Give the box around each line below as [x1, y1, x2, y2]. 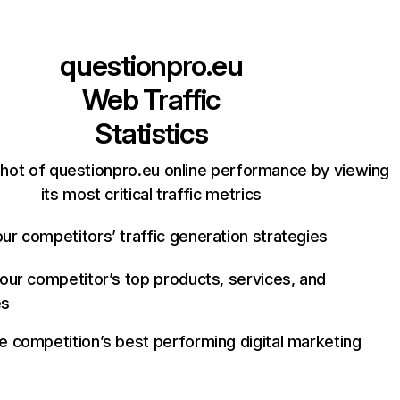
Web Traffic [82, 82, 221, 117]
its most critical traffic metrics [40, 185, 262, 204]
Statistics [95, 116, 208, 151]
